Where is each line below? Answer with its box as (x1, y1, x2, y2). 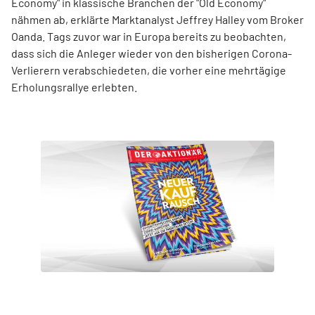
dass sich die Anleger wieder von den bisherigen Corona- (11, 46, 292, 60)
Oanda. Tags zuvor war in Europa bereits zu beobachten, (11, 30, 286, 43)
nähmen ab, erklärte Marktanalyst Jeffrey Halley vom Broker (11, 13, 304, 26)
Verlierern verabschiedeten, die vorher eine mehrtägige (11, 63, 286, 77)
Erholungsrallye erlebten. (11, 80, 137, 94)
